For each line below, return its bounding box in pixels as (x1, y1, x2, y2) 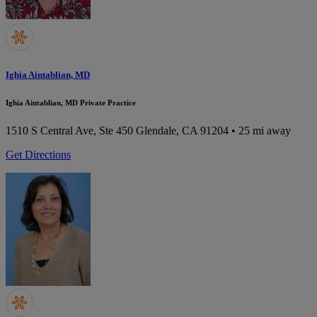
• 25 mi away (229, 124, 291, 137)
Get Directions (6, 148, 71, 161)
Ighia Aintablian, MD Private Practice (6, 98, 136, 107)
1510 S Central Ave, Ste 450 (6, 124, 133, 137)
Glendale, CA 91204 (136, 124, 229, 137)
